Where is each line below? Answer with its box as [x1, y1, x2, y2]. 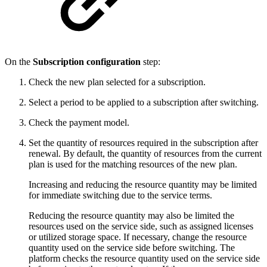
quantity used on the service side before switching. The [29, 243, 235, 253]
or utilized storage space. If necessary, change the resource [29, 232, 247, 243]
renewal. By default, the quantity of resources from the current [29, 148, 262, 159]
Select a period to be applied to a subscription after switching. [29, 97, 259, 108]
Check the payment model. [29, 117, 129, 128]
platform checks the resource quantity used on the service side [29, 253, 260, 264]
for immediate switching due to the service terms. [29, 190, 212, 201]
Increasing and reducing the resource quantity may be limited [29, 179, 257, 190]
